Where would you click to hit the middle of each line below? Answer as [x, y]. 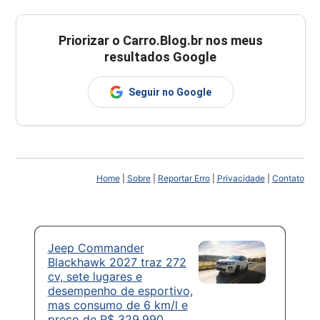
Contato [288, 179]
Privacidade [241, 179]
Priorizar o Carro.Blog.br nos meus [160, 41]
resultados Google [161, 57]
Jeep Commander [96, 248]
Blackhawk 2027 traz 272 [117, 262]
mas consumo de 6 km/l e [117, 305]
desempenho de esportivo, [120, 291]
